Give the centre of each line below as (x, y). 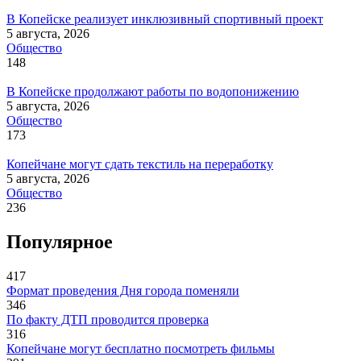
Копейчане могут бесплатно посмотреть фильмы (141, 349)
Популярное (60, 242)
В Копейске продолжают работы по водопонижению (153, 92)
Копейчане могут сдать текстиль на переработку (140, 164)
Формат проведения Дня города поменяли (123, 291)
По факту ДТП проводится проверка (108, 320)
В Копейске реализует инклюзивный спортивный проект (165, 19)
